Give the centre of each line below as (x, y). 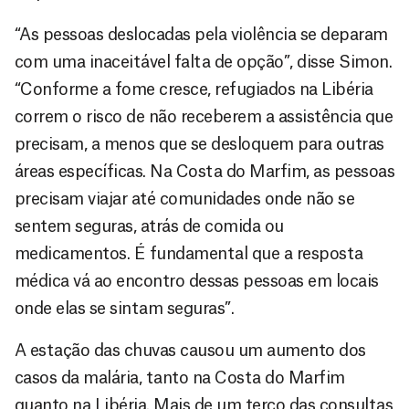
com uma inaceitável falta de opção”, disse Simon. (204, 62)
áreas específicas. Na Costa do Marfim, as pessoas (205, 171)
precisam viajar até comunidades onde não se (185, 199)
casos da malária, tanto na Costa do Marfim (180, 378)
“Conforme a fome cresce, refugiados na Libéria (194, 89)
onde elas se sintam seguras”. (125, 308)
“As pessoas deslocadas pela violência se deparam (201, 34)
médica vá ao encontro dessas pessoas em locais (197, 281)
